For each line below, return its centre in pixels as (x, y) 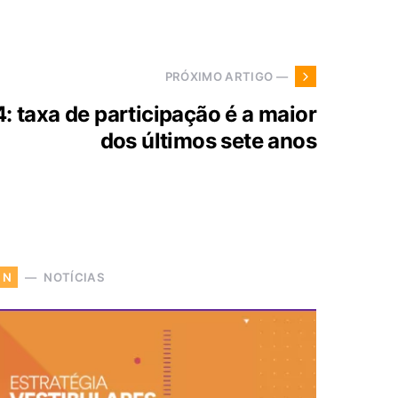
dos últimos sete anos (208, 141)
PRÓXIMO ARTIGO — (226, 76)
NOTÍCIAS (74, 277)
